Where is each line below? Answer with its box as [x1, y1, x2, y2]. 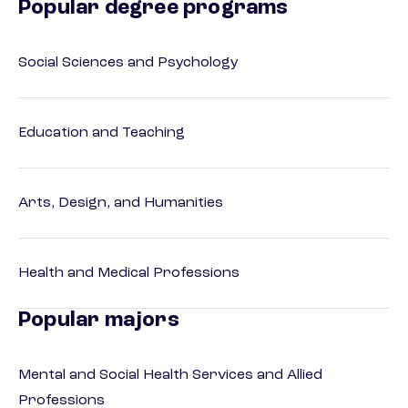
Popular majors [18, 310, 179, 332]
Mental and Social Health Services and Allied [18, 368, 322, 383]
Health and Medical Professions [18, 266, 240, 281]
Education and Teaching [18, 126, 185, 141]
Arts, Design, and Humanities [18, 196, 223, 211]
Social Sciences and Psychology [18, 56, 239, 71]
